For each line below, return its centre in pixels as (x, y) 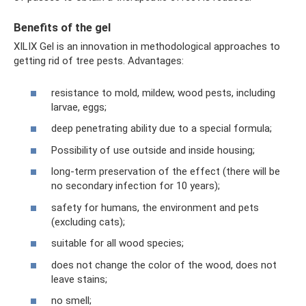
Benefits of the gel (62, 28)
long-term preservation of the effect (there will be (166, 172)
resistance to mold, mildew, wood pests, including (163, 93)
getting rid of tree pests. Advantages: (99, 61)
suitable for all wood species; (117, 244)
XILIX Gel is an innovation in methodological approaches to (147, 47)
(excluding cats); (88, 222)
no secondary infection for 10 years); (136, 186)
